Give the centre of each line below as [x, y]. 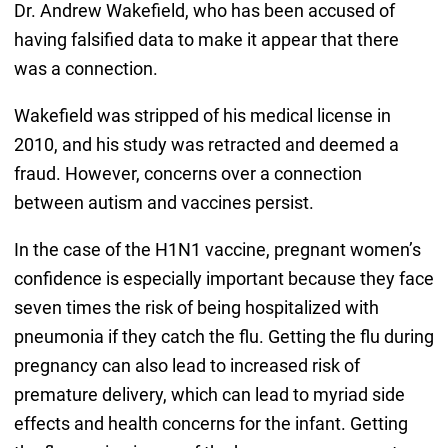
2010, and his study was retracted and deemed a [206, 145]
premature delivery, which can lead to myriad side [209, 395]
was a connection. [85, 69]
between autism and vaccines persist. [163, 203]
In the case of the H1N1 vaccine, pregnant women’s [217, 250]
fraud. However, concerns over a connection [187, 174]
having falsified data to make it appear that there [206, 40]
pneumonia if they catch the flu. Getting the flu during [223, 337]
